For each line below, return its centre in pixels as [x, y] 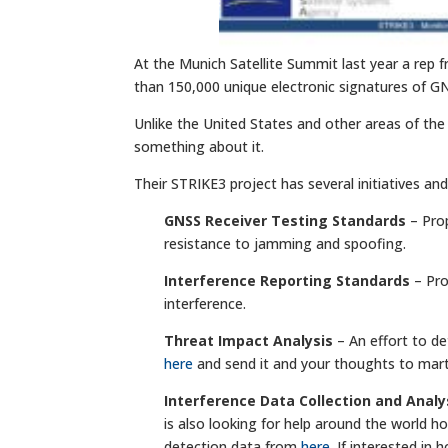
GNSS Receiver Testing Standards [285, 220]
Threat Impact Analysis [249, 340]
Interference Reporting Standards [287, 280]
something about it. [199, 146]
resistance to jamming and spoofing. [285, 243]
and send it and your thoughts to [306, 363]
